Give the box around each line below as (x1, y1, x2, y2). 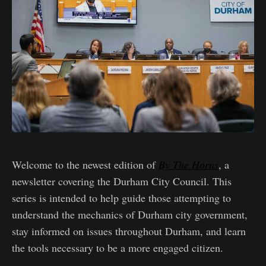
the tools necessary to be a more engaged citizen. (12, 240, 223, 255)
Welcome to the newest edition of (12, 157, 159, 172)
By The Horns (159, 157, 218, 172)
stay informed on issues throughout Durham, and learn (12, 223, 246, 238)
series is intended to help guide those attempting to (12, 190, 231, 205)
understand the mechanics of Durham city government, (12, 207, 248, 221)
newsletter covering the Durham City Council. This (12, 173, 232, 188)
